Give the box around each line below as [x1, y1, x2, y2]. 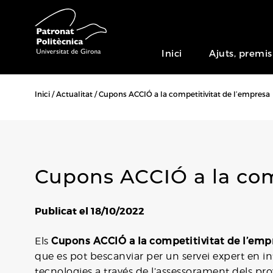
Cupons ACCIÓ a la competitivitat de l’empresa [99, 90, 270, 98]
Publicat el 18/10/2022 [35, 205, 144, 218]
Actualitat [56, 90, 93, 98]
